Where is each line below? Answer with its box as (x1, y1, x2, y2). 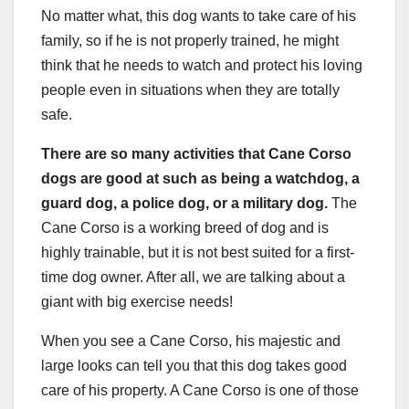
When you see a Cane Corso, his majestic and (41, 333, 341, 350)
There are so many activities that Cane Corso (41, 146, 351, 163)
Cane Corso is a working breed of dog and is (41, 220, 329, 236)
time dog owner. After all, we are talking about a (41, 269, 345, 286)
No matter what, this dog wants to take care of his (41, 8, 356, 25)
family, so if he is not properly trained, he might (41, 33, 339, 49)
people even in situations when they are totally (41, 82, 340, 99)
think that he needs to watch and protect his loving (41, 58, 362, 74)
